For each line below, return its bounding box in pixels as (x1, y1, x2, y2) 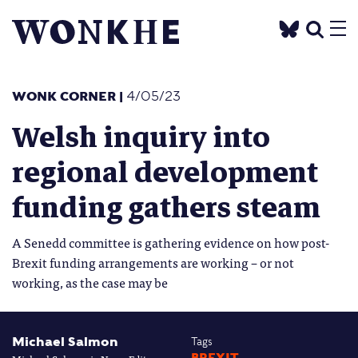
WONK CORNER (12, 89, 119, 104)
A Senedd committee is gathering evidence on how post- (12, 232, 329, 253)
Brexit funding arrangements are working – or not (12, 252, 294, 273)
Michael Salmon (12, 334, 118, 350)
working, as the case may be (12, 272, 168, 293)
